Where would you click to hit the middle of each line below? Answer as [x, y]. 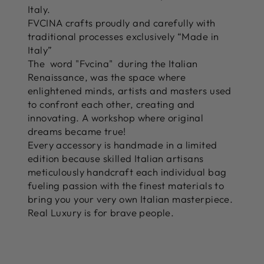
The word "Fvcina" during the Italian [113, 63]
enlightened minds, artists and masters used [130, 90]
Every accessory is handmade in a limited [123, 144]
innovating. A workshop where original [116, 117]
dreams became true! [77, 131]
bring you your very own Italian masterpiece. [131, 199]
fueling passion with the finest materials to [126, 185]
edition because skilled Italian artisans [116, 158]
